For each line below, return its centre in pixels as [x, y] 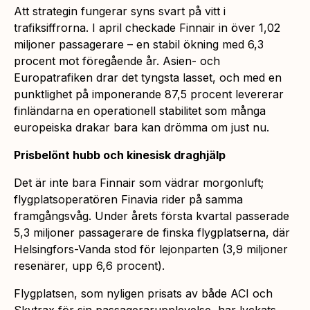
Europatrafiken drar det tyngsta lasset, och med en [148, 77]
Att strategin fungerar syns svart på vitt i [120, 11]
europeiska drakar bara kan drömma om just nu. [142, 127]
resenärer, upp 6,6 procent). [89, 265]
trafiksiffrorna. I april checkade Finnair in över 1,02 [147, 27]
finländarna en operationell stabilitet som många [140, 110]
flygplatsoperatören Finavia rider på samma [128, 199]
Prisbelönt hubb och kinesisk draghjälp [120, 155]
